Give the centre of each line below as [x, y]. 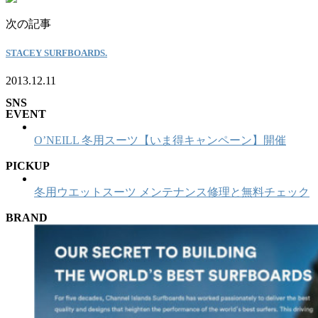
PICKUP [28, 165]
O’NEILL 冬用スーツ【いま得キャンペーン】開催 [160, 140]
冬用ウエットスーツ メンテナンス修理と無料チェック [172, 192]
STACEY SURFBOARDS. [56, 53]
